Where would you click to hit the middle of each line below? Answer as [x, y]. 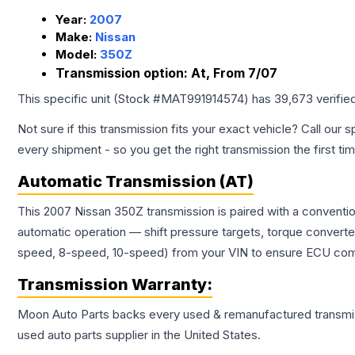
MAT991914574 [202, 99]
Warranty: [170, 285]
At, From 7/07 [234, 73]
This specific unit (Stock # [89, 99]
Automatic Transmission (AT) [136, 182]
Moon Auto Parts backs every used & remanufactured [166, 315]
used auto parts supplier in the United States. [139, 335]
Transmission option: [123, 73]
